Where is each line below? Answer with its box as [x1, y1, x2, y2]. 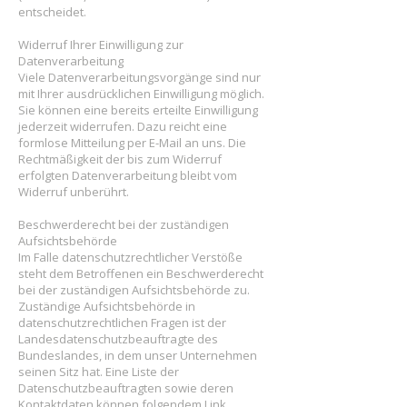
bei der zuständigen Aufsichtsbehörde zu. [18, 282, 250, 298]
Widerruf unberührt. [18, 184, 129, 200]
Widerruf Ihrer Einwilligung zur [18, 36, 184, 53]
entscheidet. [18, 4, 86, 20]
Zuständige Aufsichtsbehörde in [18, 298, 195, 314]
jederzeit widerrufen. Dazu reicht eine [18, 118, 227, 134]
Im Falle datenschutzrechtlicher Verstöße [18, 249, 243, 265]
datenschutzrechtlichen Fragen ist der [18, 314, 226, 331]
